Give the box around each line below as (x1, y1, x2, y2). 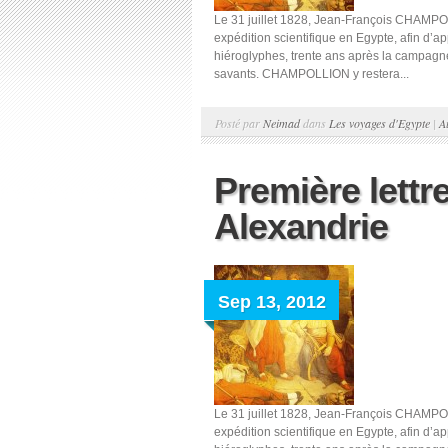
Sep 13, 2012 (218, 292, 326, 312)
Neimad (263, 115, 300, 131)
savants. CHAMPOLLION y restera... (214, 67, 409, 81)
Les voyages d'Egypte (329, 115, 430, 131)
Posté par (215, 115, 263, 131)
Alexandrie (214, 206, 388, 247)
